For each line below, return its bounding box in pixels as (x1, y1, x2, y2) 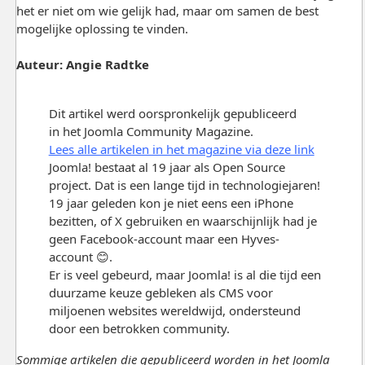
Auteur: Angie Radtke (15, 55, 149, 73)
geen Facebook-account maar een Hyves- (48, 230, 279, 247)
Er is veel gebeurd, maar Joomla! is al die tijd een (48, 266, 321, 283)
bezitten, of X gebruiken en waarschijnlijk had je (48, 212, 317, 229)
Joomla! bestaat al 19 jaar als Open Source (48, 158, 285, 175)
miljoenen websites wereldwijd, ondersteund (48, 301, 301, 319)
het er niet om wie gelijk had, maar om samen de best (15, 2, 319, 19)
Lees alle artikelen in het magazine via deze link (48, 140, 314, 157)
